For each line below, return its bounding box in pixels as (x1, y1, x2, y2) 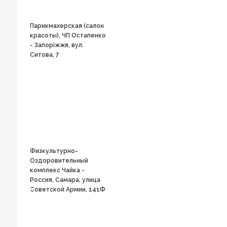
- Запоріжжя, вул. (29, 42, 84, 49)
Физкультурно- (29, 147, 78, 155)
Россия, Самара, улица (29, 176, 100, 183)
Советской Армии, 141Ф (29, 186, 105, 193)
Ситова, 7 (29, 51, 59, 58)
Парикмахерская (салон (29, 22, 104, 29)
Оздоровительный (29, 157, 88, 164)
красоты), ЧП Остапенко (29, 32, 106, 39)
